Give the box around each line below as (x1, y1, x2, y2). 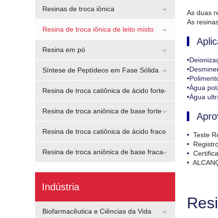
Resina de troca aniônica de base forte (42, 107, 162, 115)
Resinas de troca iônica (42, 5, 114, 13)
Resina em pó (42, 46, 85, 54)
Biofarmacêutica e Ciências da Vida (42, 207, 151, 215)
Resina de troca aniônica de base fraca (42, 148, 163, 156)
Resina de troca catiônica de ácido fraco (42, 127, 166, 135)
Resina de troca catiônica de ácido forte (42, 87, 164, 94)
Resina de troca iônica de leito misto (42, 25, 154, 33)
